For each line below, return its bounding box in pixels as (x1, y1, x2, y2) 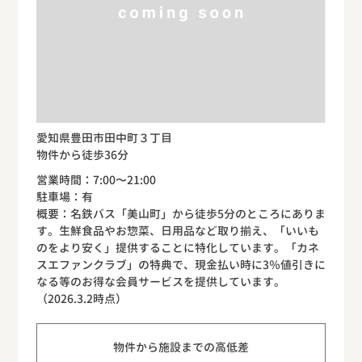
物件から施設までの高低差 (113, 339, 249, 356)
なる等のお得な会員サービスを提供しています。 (36, 274, 285, 290)
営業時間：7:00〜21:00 (36, 172, 156, 188)
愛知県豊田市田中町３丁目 (36, 130, 172, 146)
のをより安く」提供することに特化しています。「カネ (36, 240, 319, 256)
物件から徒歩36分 (36, 147, 128, 163)
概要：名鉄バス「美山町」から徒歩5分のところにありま (36, 206, 326, 222)
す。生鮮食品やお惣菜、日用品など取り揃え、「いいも (36, 223, 319, 239)
